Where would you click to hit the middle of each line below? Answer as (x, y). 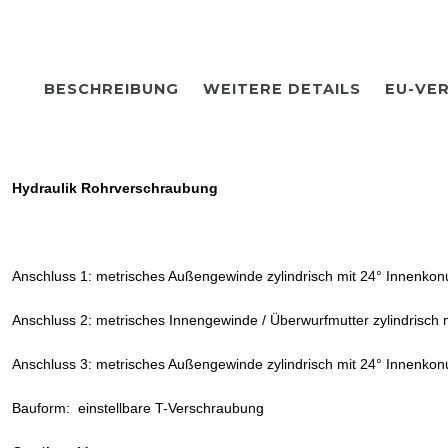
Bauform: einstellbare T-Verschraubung (138, 408)
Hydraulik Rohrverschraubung (115, 188)
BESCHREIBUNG (111, 89)
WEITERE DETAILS (282, 89)
